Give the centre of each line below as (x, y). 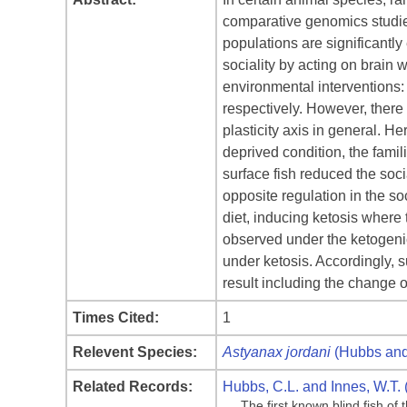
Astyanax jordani (277, 352)
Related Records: (133, 387)
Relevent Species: (135, 352)
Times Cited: (116, 318)
